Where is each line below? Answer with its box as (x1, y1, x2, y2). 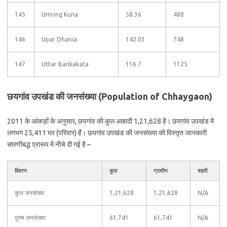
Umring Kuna (42, 11, 78, 18)
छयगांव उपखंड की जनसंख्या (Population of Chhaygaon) (7, 91, 212, 101)
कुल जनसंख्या (15, 190, 45, 196)
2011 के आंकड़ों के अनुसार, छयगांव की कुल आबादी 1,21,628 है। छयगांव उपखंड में (7, 117, 214, 125)
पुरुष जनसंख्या (15, 214, 46, 221)
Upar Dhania (42, 36, 77, 43)
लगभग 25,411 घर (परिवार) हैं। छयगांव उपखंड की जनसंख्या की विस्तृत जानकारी (7, 129, 207, 137)
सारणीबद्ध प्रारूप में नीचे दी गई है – (7, 140, 91, 148)
